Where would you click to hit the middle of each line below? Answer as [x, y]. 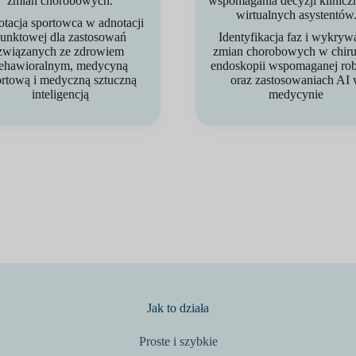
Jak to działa [178, 308]
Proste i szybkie [178, 341]
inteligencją [60, 94]
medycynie [296, 94]
